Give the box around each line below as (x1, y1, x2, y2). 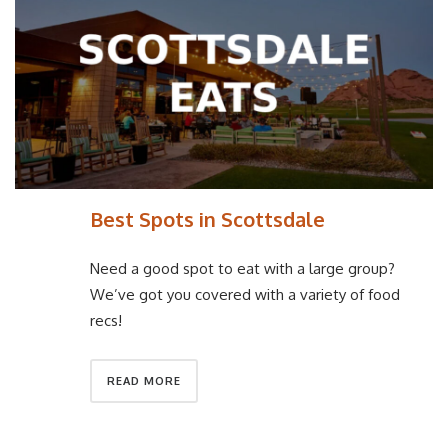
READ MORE (107, 374, 181, 389)
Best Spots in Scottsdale (90, 205, 325, 232)
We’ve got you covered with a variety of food (90, 285, 400, 305)
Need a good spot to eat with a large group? (90, 259, 395, 279)
